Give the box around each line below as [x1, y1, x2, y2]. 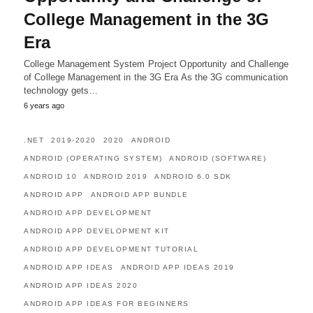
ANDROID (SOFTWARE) [169, 154, 266, 162]
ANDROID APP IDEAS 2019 [120, 263, 235, 271]
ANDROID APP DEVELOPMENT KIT [24, 227, 170, 235]
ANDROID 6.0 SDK [154, 173, 232, 180]
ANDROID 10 [24, 173, 77, 180]
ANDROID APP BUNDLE [90, 191, 189, 198]
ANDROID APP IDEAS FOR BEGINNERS [24, 300, 189, 307]
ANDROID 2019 [84, 173, 147, 180]
